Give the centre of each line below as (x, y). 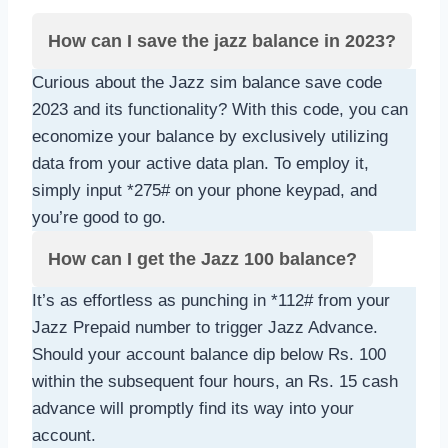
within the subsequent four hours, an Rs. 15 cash (215, 381)
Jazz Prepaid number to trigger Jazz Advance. (205, 327)
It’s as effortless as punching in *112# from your (211, 300)
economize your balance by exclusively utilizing (210, 136)
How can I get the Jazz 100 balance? (202, 258)
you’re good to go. (99, 217)
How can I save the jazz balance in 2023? (222, 40)
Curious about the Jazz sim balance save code (207, 82)
